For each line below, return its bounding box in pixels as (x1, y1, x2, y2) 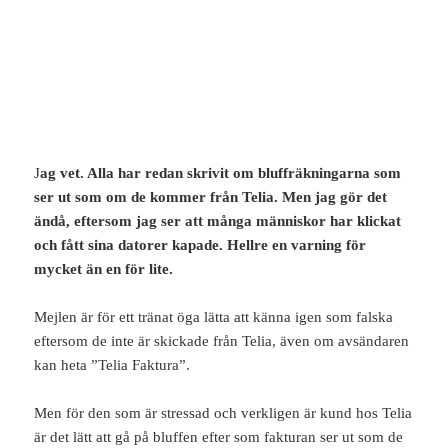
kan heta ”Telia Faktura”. (34, 357, 191, 374)
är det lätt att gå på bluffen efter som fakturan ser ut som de (34, 429, 404, 446)
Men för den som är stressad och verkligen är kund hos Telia (34, 405, 413, 422)
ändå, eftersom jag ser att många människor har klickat (34, 213, 402, 230)
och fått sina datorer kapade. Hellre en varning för (34, 237, 367, 254)
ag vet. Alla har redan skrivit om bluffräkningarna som (40, 165, 402, 182)
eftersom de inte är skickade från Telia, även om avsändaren (34, 333, 410, 350)
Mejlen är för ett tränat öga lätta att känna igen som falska (34, 309, 394, 326)
